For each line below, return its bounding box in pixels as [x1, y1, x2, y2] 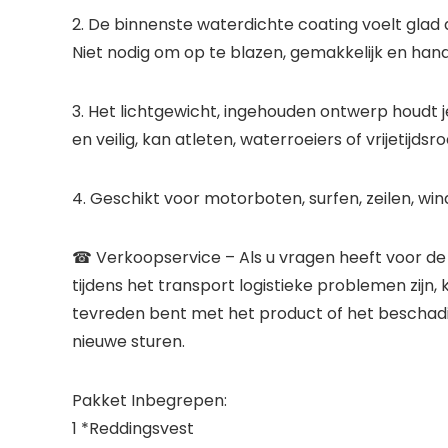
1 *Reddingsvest [72, 417, 194, 440]
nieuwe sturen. [72, 330, 185, 353]
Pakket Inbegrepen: [72, 389, 227, 412]
